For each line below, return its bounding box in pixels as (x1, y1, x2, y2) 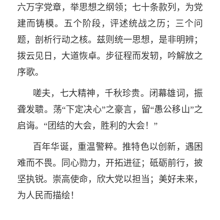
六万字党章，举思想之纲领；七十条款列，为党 (17, 2, 203, 12)
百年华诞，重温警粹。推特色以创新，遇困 (33, 141, 203, 152)
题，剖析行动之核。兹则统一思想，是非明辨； (17, 34, 203, 45)
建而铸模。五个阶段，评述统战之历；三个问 (17, 18, 203, 28)
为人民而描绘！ (17, 190, 79, 200)
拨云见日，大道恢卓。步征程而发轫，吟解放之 (17, 51, 203, 61)
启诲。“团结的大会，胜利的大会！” (17, 120, 158, 131)
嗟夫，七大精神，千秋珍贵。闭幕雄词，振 (33, 88, 203, 98)
